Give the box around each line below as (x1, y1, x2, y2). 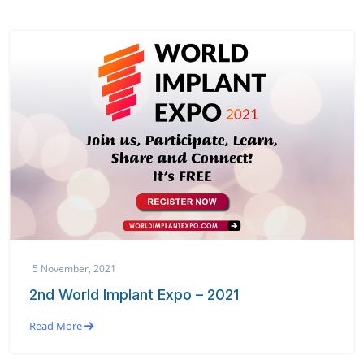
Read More (29, 318, 84, 333)
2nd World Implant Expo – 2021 (29, 285, 239, 303)
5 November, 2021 (32, 261, 116, 275)
